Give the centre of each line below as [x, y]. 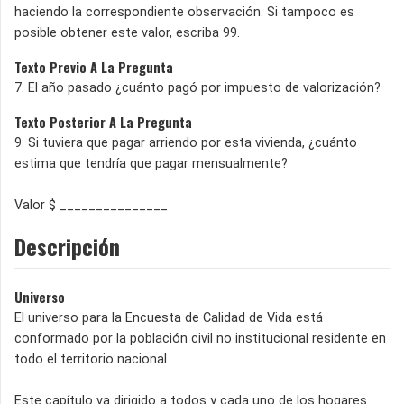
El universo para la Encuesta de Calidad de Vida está [169, 318]
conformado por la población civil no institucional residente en [200, 339]
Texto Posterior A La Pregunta [103, 123]
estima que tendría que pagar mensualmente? [151, 164]
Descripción [67, 247]
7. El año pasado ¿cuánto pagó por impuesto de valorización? [197, 88]
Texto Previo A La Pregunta [94, 68]
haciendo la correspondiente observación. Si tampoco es [184, 13]
